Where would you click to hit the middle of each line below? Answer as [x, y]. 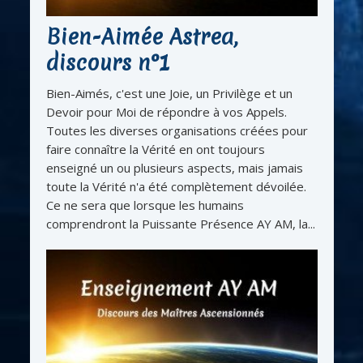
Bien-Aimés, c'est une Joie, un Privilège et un [169, 93]
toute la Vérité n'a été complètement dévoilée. [176, 186]
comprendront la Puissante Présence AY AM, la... [180, 223]
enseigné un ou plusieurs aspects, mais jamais [174, 167]
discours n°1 [107, 62]
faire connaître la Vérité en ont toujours [155, 149]
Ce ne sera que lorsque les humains [145, 205]
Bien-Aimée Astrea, [142, 36]
